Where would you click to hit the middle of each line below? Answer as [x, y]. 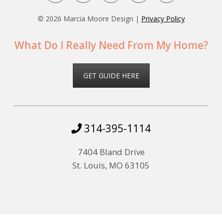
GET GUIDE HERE [111, 76]
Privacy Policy [163, 19]
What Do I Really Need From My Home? [111, 45]
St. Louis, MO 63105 [111, 166]
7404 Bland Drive [111, 152]
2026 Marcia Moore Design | [93, 19]
